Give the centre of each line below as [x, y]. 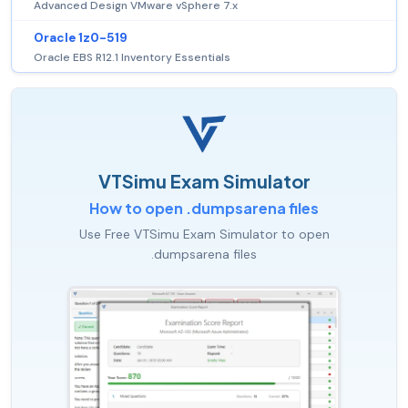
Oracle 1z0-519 [81, 38]
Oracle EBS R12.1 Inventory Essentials [132, 58]
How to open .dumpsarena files [204, 209]
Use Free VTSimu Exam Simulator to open [204, 235]
